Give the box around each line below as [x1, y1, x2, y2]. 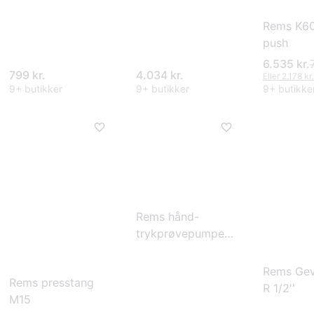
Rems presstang [9, 275, 94, 289]
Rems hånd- [136, 210, 199, 224]
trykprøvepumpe [136, 226, 224, 241]
